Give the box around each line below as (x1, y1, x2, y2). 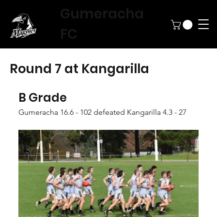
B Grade (18, 90, 67, 106)
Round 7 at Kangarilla (10, 60, 149, 77)
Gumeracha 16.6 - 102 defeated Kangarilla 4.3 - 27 (18, 108, 186, 117)
